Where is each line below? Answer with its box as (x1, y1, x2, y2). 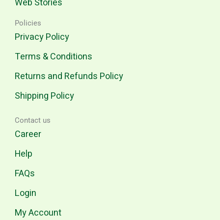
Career (15, 128, 41, 141)
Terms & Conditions (15, 50, 92, 63)
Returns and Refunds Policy (15, 70, 123, 83)
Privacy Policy (15, 30, 69, 44)
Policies (15, 19, 41, 27)
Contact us (15, 116, 51, 125)
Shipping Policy (15, 89, 74, 103)
